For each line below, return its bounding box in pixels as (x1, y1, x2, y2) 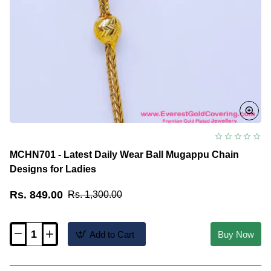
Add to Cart (90, 229, 134, 240)
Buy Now (218, 229, 254, 240)
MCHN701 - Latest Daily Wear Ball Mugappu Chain (10, 149, 239, 160)
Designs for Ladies (10, 164, 96, 175)
